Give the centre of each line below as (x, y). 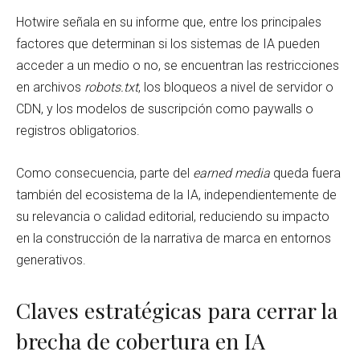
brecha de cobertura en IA (141, 340)
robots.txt (111, 87)
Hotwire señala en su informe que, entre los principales (169, 22)
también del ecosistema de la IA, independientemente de (176, 194)
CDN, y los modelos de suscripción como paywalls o (165, 108)
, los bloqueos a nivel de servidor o (236, 87)
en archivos (50, 87)
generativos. (51, 260)
